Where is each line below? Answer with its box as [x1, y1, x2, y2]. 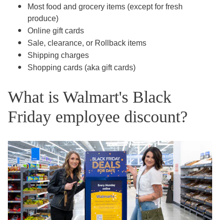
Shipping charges [27, 51, 89, 60]
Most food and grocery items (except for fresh [27, 2, 183, 11]
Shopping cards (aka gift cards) [27, 63, 136, 72]
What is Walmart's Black [8, 88, 171, 107]
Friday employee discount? [8, 108, 188, 126]
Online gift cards [27, 27, 84, 35]
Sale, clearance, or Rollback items [27, 39, 146, 48]
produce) [27, 14, 58, 23]
